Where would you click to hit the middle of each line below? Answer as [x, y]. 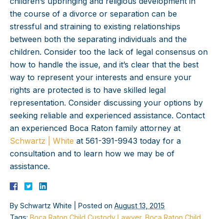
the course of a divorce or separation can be [93, 14]
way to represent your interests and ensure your [101, 77]
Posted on [96, 206]
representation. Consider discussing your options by [106, 103]
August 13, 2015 [140, 206]
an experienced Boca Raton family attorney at [95, 128]
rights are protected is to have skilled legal [88, 90]
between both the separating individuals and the [98, 39]
